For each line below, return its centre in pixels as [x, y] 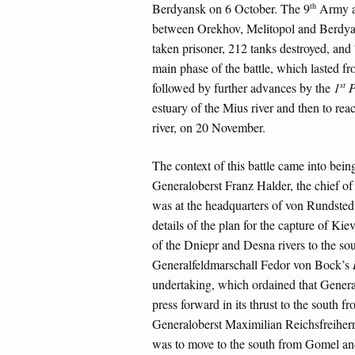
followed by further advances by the [243, 87]
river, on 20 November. [209, 127]
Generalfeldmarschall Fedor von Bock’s [252, 265]
